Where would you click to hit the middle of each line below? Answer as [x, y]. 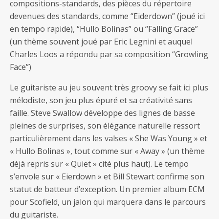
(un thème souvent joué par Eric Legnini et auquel [101, 42]
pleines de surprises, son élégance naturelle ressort [105, 126]
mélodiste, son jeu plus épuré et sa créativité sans [101, 100]
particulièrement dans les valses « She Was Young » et [109, 138]
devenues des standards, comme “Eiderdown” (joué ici [107, 16]
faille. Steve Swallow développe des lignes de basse [102, 113]
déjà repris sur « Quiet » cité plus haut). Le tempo [99, 164]
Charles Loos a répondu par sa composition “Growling [109, 54]
